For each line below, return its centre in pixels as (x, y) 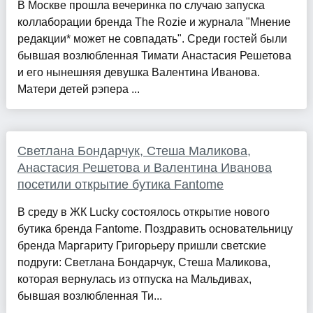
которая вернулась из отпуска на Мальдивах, (134, 279)
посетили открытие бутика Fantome (120, 185)
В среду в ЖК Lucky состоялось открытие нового (143, 212)
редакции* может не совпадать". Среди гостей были (152, 39)
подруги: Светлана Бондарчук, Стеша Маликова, (144, 263)
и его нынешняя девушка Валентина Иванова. (138, 73)
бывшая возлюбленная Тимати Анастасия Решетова (154, 56)
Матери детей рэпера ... (78, 89)
